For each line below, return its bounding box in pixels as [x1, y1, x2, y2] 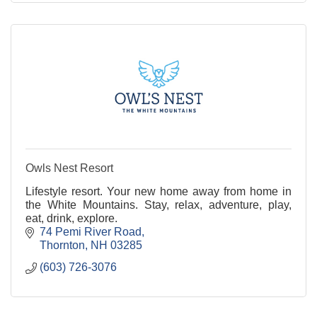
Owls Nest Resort [25, 162, 113, 175]
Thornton [40, 239, 85, 252]
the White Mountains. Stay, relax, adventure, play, [25, 199, 292, 212]
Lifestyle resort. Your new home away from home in [25, 185, 292, 198]
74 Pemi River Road [40, 226, 142, 238]
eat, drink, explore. [25, 212, 117, 225]
